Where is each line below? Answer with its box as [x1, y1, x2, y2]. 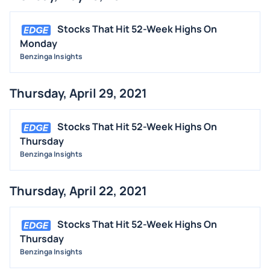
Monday [20, 37, 57, 51]
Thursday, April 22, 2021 [10, 183, 147, 199]
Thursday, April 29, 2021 [10, 85, 147, 102]
